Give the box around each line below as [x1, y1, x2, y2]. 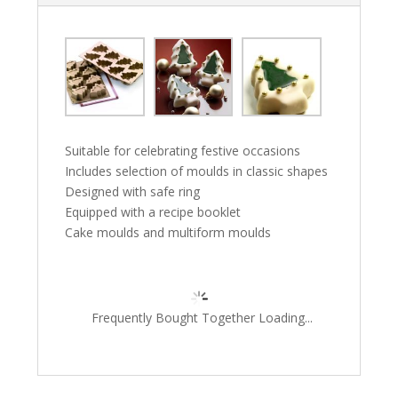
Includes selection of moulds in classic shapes [65, 163, 329, 180]
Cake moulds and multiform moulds [65, 224, 272, 242]
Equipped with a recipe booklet [65, 203, 242, 221]
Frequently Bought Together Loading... [92, 308, 313, 326]
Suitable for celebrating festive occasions [65, 142, 301, 160]
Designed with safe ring [65, 183, 201, 201]
